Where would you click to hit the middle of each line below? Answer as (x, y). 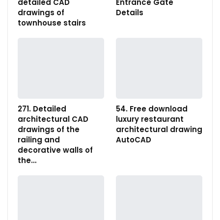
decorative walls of (55, 150)
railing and (39, 139)
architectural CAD (53, 119)
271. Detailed (42, 109)
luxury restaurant (150, 119)
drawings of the (49, 129)
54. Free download (152, 109)
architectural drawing (159, 129)
